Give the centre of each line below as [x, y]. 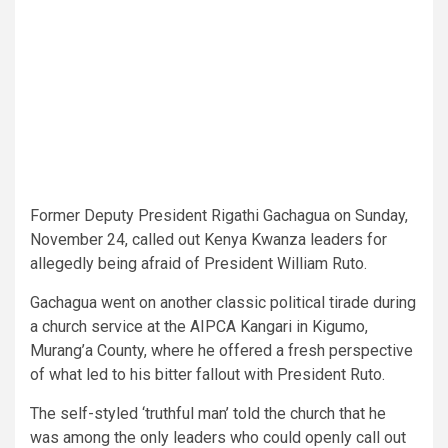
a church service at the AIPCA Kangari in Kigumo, [199, 327]
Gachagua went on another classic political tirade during [223, 303]
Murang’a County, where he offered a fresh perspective [221, 351]
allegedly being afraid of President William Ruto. [198, 264]
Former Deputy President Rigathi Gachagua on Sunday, [219, 216]
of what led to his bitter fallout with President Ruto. [207, 375]
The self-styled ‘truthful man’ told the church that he [208, 414]
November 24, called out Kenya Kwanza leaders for [208, 240]
